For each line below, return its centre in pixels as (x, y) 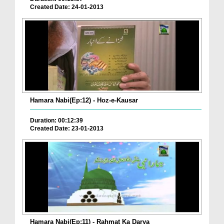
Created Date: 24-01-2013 (67, 7)
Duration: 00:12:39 (56, 121)
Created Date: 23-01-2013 (67, 129)
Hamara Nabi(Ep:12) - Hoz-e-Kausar (84, 100)
